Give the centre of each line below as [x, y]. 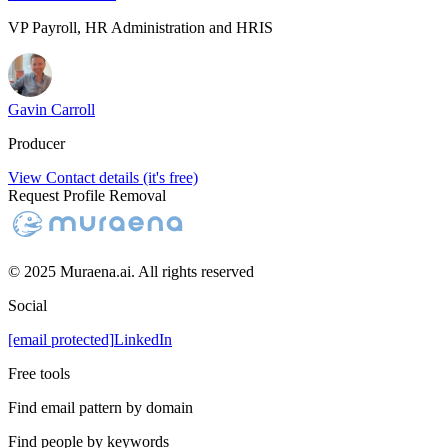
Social [27, 305]
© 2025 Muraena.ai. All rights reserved [131, 271]
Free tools [39, 373]
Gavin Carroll [51, 109]
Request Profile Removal [87, 195]
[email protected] [61, 339]
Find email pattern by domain [100, 407]
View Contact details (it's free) [103, 177]
